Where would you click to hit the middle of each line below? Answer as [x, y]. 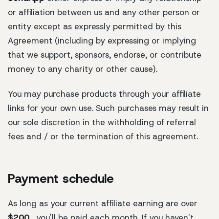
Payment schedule [61, 178]
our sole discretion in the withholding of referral [102, 122]
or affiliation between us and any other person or [104, 12]
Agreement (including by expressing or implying [102, 41]
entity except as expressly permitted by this [95, 27]
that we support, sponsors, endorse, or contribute [105, 55]
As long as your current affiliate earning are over [103, 204]
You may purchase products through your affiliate [104, 94]
